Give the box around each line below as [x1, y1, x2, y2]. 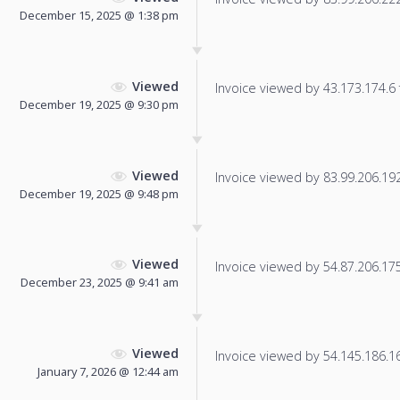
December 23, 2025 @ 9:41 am [21, 274, 179, 291]
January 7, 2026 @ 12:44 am [37, 363, 179, 380]
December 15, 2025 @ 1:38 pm [20, 7, 179, 24]
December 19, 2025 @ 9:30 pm [20, 96, 179, 112]
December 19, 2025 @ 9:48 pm [20, 185, 179, 202]
